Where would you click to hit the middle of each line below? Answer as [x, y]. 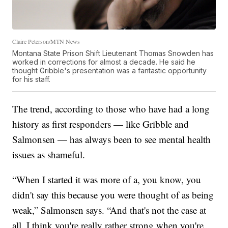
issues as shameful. [49, 154]
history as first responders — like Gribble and [101, 124]
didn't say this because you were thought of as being [113, 194]
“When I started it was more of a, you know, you [107, 179]
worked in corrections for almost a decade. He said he [104, 62]
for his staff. [32, 79]
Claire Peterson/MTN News [46, 41]
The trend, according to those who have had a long [111, 108]
